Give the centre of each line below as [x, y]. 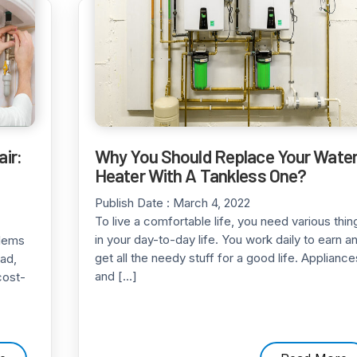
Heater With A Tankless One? [201, 175]
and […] [116, 276]
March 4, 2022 [212, 203]
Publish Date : [134, 203]
